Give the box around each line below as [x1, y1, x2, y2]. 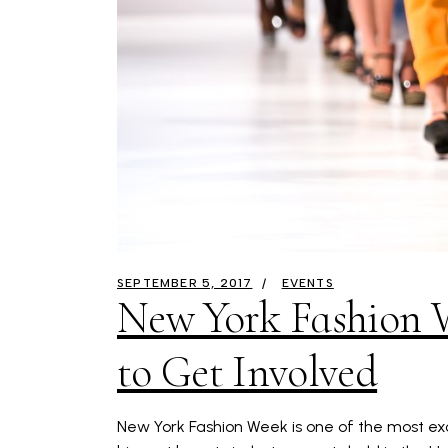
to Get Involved [117, 345, 378, 400]
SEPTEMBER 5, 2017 [117, 276, 253, 291]
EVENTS [281, 276, 334, 291]
